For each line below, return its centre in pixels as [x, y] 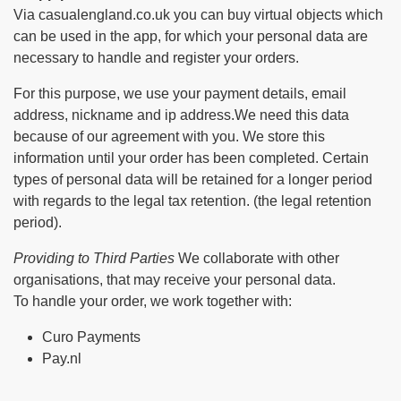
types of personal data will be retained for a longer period [193, 179]
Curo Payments [91, 337]
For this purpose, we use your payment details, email [180, 94]
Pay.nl [62, 358]
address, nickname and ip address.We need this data [181, 115]
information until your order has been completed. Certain [191, 158]
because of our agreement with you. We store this [169, 137]
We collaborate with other [257, 258]
